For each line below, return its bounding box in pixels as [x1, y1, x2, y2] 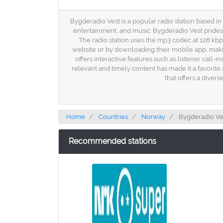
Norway [141, 113, 165, 120]
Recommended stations [69, 136, 156, 146]
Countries [99, 113, 128, 120]
